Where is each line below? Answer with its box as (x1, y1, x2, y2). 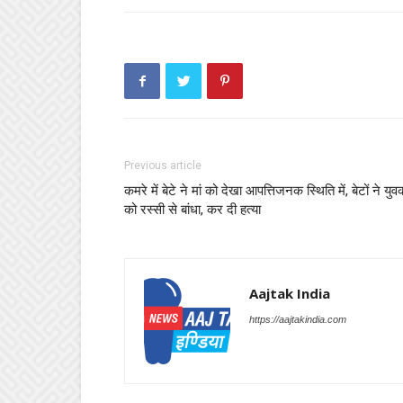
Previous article (124, 159, 201, 172)
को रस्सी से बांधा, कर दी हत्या (124, 201, 261, 218)
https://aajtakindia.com (249, 314, 346, 325)
